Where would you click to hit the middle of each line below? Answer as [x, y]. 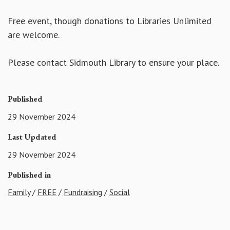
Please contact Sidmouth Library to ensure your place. [113, 63]
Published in [29, 175]
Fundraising [83, 192]
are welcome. [34, 35]
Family [19, 192]
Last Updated [32, 137]
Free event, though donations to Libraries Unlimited [110, 21]
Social [120, 192]
